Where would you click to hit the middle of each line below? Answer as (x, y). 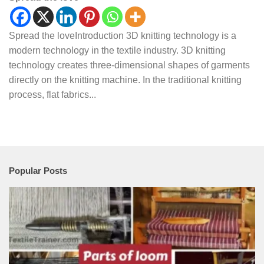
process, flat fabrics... (52, 95)
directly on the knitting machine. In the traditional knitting (125, 80)
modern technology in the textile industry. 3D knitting (117, 51)
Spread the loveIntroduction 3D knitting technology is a (123, 36)
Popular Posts (38, 171)
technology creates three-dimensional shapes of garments (129, 65)
